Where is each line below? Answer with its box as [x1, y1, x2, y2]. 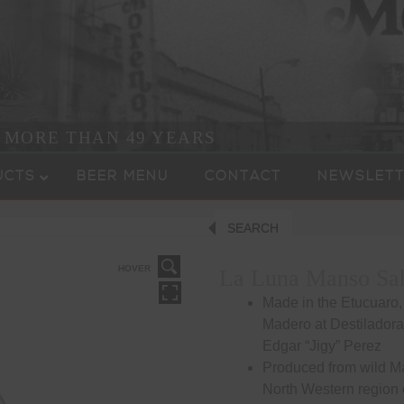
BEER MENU [77, 168, 169, 186]
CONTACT [205, 168, 281, 186]
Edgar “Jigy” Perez [262, 338, 382, 353]
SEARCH [227, 221, 279, 235]
